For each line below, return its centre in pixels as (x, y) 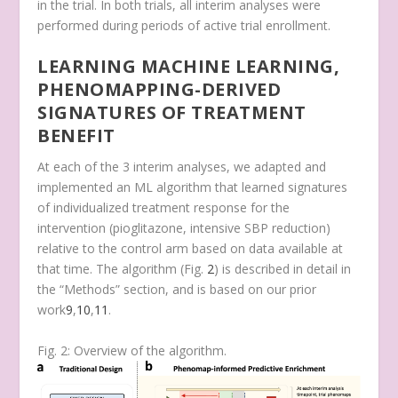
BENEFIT (76, 136)
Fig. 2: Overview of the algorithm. (132, 350)
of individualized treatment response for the (164, 208)
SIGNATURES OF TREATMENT (172, 113)
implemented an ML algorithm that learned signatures (193, 187)
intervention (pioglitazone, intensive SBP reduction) (184, 228)
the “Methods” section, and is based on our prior (177, 290)
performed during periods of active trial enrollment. (184, 25)
